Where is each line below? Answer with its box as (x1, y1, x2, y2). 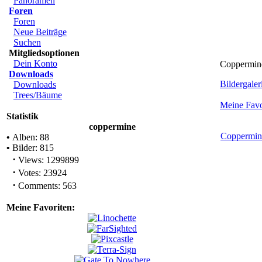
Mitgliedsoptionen (9, 48, 80, 58)
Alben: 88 (10, 132, 49, 142)
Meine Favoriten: (6, 202, 75, 212)
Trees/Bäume (13, 90, 62, 100)
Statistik (6, 111, 39, 121)
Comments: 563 (16, 181, 77, 191)
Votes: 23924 (16, 168, 67, 178)
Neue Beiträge (13, 27, 67, 37)
